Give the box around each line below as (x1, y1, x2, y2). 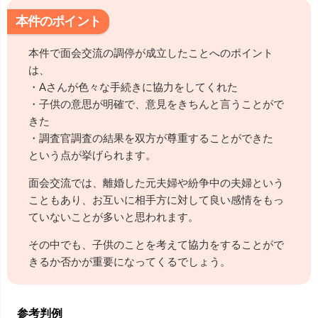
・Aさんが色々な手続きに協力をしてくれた (28, 81, 238, 94)
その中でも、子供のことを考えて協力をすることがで (28, 238, 284, 251)
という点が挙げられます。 (28, 149, 156, 162)
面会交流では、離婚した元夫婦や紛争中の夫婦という (28, 177, 284, 190)
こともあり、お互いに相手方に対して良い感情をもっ (28, 194, 284, 207)
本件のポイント (16, 14, 101, 29)
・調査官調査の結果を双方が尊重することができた (28, 132, 273, 145)
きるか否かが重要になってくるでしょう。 (28, 256, 231, 268)
